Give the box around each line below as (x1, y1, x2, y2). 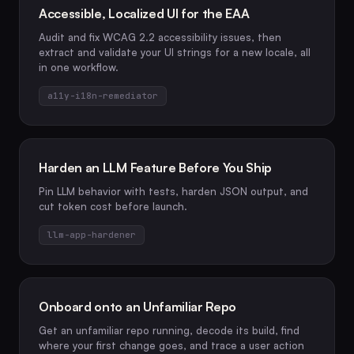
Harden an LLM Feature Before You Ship (39, 160, 273, 175)
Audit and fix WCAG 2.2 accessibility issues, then (39, 31, 281, 43)
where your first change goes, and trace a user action (39, 339, 304, 352)
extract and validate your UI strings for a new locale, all (39, 46, 311, 58)
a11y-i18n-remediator (47, 90, 158, 101)
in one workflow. (39, 61, 119, 73)
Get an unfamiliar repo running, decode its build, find (39, 324, 299, 337)
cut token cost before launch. (39, 200, 187, 213)
